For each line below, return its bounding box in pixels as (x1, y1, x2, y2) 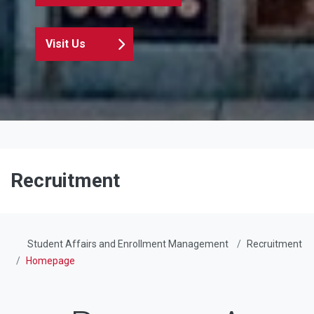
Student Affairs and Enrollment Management (27, 238, 228, 250)
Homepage (26, 254, 75, 266)
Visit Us (46, 36, 86, 50)
